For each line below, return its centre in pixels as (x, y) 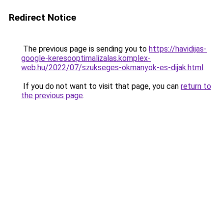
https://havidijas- (178, 49)
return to (196, 86)
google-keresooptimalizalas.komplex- (86, 58)
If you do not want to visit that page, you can (101, 86)
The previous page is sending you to (85, 49)
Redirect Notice (42, 17)
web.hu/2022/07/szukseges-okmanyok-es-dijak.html (112, 68)
